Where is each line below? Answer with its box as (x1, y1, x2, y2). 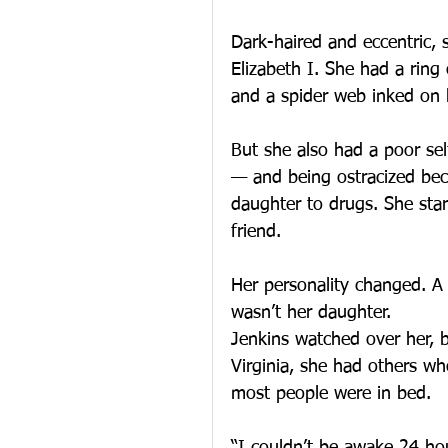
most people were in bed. (231, 385, 431, 403)
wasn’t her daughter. (231, 304, 391, 322)
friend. (231, 223, 281, 241)
